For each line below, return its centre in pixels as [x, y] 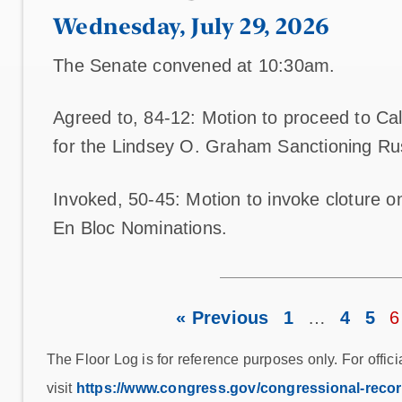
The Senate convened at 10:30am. [194, 65]
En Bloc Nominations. [140, 227]
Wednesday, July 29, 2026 [191, 26]
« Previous [223, 317]
